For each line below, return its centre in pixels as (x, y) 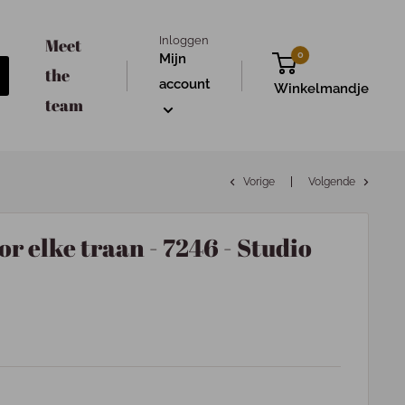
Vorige (259, 182)
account (185, 84)
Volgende (332, 182)
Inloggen (184, 40)
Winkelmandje (321, 88)
